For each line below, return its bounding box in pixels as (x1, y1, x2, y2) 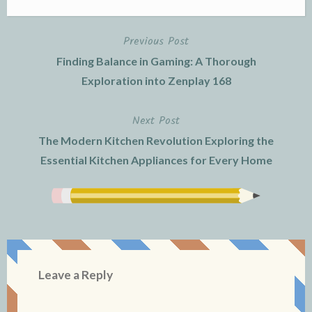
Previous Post (123, 32, 189, 50)
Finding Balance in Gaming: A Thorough (56, 54, 256, 68)
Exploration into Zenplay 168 (81, 73, 231, 87)
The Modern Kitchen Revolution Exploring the (38, 133, 274, 147)
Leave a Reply (38, 267, 113, 282)
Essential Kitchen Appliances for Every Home (40, 153, 272, 166)
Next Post (132, 111, 180, 130)
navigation (6, 65, 86, 86)
